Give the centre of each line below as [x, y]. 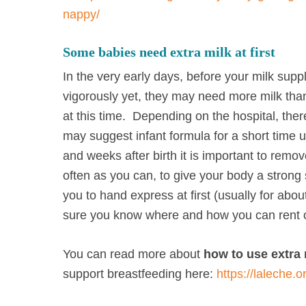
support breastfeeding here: [140, 274]
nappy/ [81, 14]
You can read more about [133, 254]
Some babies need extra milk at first [169, 52]
